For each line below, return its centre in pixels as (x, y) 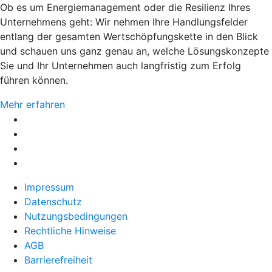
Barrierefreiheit (58, 260)
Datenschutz (53, 201)
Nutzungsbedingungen (76, 216)
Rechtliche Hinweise (70, 230)
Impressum (49, 187)
